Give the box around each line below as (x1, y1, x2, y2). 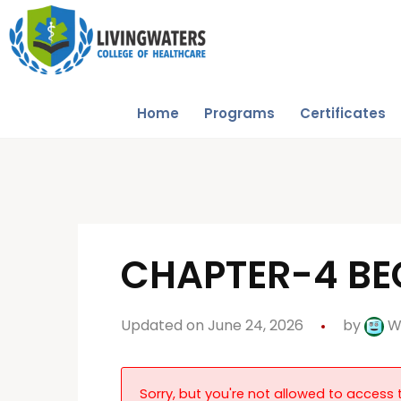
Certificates (299, 104, 386, 123)
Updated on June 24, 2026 (121, 315, 303, 336)
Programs (203, 104, 275, 123)
